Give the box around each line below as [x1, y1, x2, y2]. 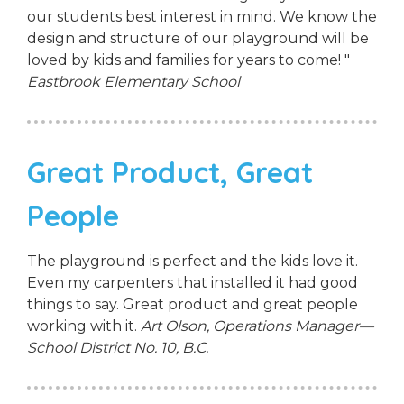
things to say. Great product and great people [27, 295, 358, 313]
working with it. [27, 317, 141, 335]
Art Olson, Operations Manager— [141, 317, 373, 335]
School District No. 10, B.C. [27, 338, 208, 356]
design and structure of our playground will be [27, 29, 369, 47]
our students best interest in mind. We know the [27, 7, 377, 25]
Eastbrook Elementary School [27, 72, 240, 90]
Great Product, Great [27, 153, 313, 190]
